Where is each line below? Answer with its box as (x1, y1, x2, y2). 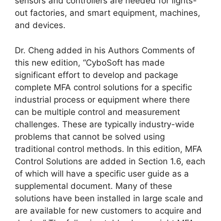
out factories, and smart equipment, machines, (15, 8, 200, 18)
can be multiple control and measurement (15, 107, 180, 117)
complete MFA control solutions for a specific (15, 82, 192, 92)
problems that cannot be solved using (15, 131, 165, 142)
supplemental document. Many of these (15, 181, 172, 191)
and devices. (15, 20, 66, 31)
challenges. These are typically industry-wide (15, 119, 194, 129)
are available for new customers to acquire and (15, 205, 202, 216)
